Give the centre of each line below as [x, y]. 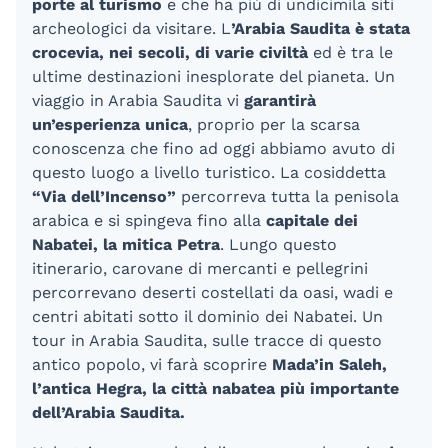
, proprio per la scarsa [274, 124]
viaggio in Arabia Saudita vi [138, 100]
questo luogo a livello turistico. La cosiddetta [209, 172]
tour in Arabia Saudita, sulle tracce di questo [207, 340]
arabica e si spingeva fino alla [149, 220]
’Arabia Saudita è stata [320, 28]
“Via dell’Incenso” [104, 196]
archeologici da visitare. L [131, 28]
